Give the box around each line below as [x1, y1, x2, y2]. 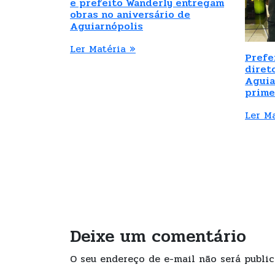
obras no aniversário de [70, 6, 190, 22]
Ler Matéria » [70, 41, 136, 56]
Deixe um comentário [70, 223, 246, 250]
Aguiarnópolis [70, 18, 143, 34]
